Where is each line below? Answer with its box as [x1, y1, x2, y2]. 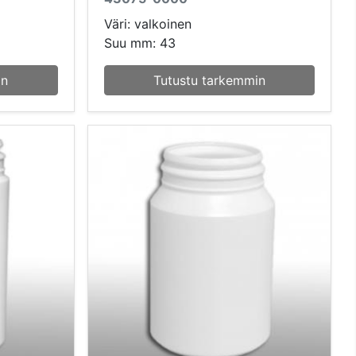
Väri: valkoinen [103, 15, 192, 32]
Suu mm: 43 [103, 34, 176, 51]
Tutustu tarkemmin [153, 72, 265, 88]
